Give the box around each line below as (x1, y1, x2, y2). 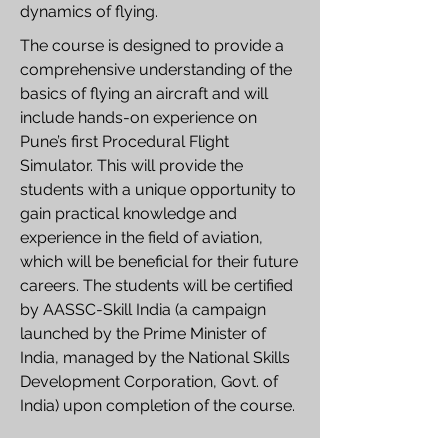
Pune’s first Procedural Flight (20, 132, 229, 151)
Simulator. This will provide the (20, 156, 243, 175)
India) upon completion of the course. (20, 396, 295, 415)
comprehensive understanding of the (20, 60, 292, 79)
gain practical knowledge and (20, 204, 237, 223)
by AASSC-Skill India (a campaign (20, 300, 266, 319)
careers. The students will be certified (20, 276, 293, 295)
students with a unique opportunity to (20, 180, 296, 199)
